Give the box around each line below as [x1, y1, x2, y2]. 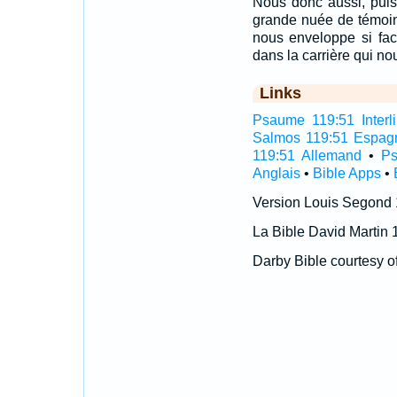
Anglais [252, 166, 300, 181]
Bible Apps [312, 166, 381, 181]
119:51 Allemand [252, 148, 362, 163]
